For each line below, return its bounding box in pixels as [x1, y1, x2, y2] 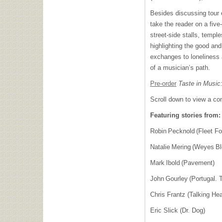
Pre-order [150, 80, 176, 87]
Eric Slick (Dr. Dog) [150, 207, 209, 214]
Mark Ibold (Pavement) [150, 159, 217, 166]
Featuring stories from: [150, 111, 221, 119]
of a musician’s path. [150, 64, 212, 71]
